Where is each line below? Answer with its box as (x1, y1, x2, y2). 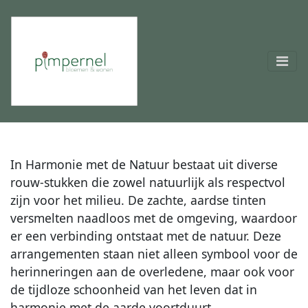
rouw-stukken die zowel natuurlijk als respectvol (10, 174, 285, 190)
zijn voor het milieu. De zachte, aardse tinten (10, 192, 266, 208)
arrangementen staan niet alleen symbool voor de (10, 245, 298, 262)
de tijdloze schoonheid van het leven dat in (10, 281, 257, 298)
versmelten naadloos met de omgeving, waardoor (10, 210, 297, 226)
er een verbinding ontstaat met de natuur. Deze (10, 228, 281, 244)
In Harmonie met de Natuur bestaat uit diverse (10, 156, 278, 173)
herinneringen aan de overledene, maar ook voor (10, 263, 294, 280)
